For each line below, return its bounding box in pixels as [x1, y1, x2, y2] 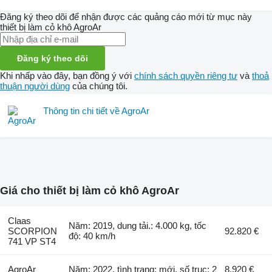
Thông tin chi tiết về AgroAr [43, 105, 149, 116]
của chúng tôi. [70, 80, 127, 91]
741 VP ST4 [7, 236, 56, 247]
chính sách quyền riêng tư [134, 70, 237, 81]
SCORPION [7, 226, 57, 237]
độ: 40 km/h [69, 231, 116, 242]
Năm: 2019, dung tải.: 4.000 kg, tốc [69, 220, 207, 231]
